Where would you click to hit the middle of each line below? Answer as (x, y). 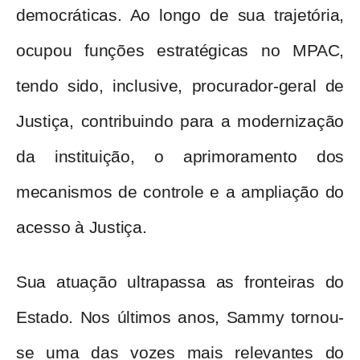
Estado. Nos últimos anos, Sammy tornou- (180, 318)
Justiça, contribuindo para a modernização (180, 122)
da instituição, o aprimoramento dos (180, 157)
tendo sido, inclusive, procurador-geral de (180, 86)
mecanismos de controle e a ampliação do (180, 192)
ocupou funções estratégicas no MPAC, (180, 51)
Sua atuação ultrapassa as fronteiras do (180, 282)
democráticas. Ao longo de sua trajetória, (180, 16)
